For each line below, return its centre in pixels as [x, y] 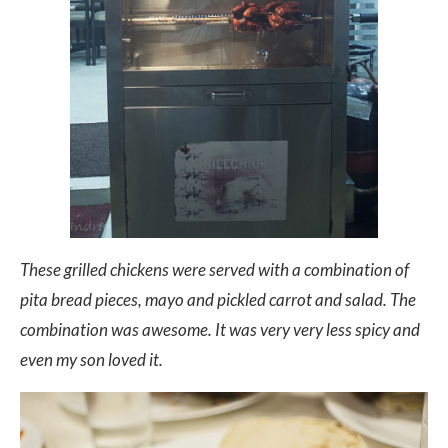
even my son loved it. [91, 359]
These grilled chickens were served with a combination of [214, 269]
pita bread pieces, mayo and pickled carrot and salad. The [218, 299]
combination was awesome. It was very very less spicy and [220, 329]
